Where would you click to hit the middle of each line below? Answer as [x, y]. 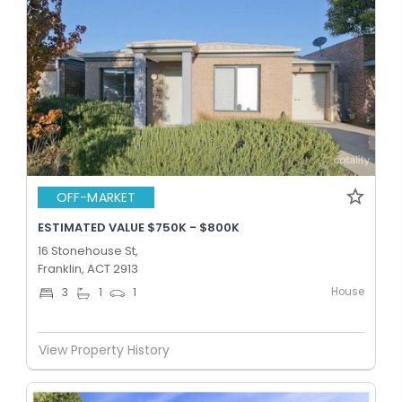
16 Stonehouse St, [88, 250]
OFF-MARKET [96, 197]
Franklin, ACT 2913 [88, 268]
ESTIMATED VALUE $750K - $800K [139, 227]
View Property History [104, 350]
